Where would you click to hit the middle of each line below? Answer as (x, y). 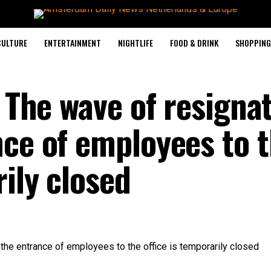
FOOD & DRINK (194, 43)
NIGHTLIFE (135, 43)
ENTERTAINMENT (73, 43)
